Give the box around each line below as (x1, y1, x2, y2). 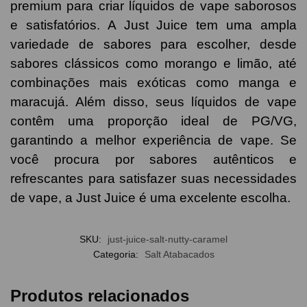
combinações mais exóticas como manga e (10, 75, 297, 90)
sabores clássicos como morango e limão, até (10, 56, 297, 71)
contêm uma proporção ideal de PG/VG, (10, 113, 297, 128)
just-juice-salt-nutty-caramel (108, 233, 228, 245)
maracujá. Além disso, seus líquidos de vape (10, 94, 297, 109)
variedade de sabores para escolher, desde (10, 36, 297, 51)
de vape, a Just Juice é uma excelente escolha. (10, 190, 291, 205)
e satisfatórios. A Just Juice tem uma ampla (10, 17, 297, 32)
